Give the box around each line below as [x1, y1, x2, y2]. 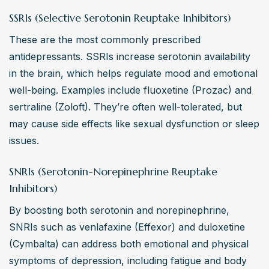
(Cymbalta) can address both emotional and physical [9, 238, 249, 250]
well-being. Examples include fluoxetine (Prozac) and [9, 84, 252, 97]
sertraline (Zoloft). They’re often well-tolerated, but [9, 101, 242, 113]
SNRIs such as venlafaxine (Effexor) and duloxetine [9, 221, 245, 234]
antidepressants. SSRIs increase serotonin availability [9, 50, 250, 63]
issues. [9, 134, 39, 147]
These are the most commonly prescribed [9, 34, 201, 46]
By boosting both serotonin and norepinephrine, [9, 204, 229, 217]
